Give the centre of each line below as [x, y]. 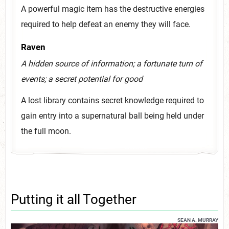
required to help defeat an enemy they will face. [106, 24]
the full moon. [46, 131]
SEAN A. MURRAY [198, 220]
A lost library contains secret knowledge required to [112, 100]
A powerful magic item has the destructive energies [113, 9]
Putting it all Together [74, 199]
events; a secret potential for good [82, 79]
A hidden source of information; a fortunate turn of [112, 63]
